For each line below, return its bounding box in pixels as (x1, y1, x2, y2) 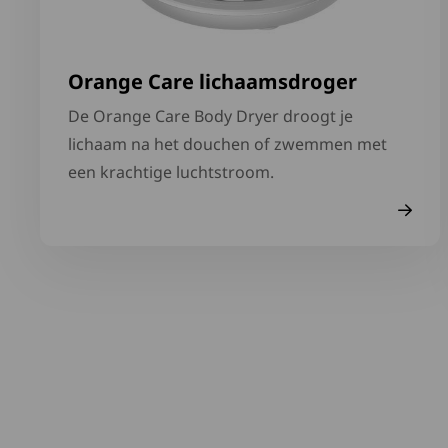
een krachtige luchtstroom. (68, 161, 274, 183)
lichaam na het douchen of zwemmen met (68, 133, 387, 155)
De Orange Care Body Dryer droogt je (68, 105, 353, 127)
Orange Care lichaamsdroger (68, 68, 357, 95)
